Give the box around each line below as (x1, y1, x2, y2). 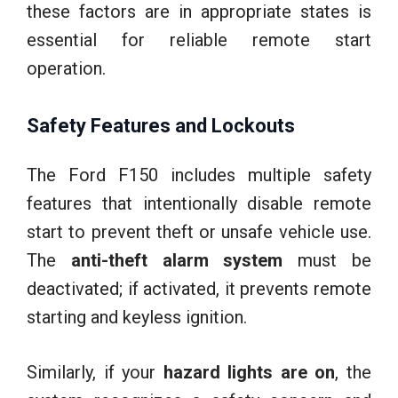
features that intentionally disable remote (27, 192, 371, 214)
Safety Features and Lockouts (27, 114, 295, 137)
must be (283, 249, 372, 271)
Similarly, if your (27, 361, 163, 383)
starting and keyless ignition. (27, 306, 247, 328)
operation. (27, 57, 106, 79)
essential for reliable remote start (27, 28, 371, 51)
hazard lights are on (163, 361, 336, 383)
